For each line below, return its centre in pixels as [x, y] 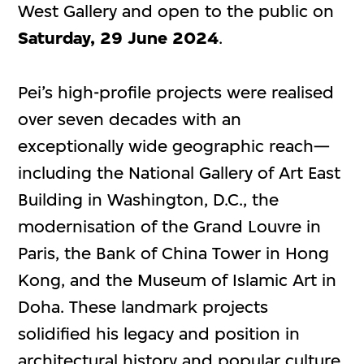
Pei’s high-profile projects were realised [176, 93]
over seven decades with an [130, 119]
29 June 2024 [160, 39]
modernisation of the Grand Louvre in [170, 227]
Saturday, [57, 39]
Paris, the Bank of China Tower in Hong [174, 253]
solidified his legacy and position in [159, 334]
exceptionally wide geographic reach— [174, 146]
